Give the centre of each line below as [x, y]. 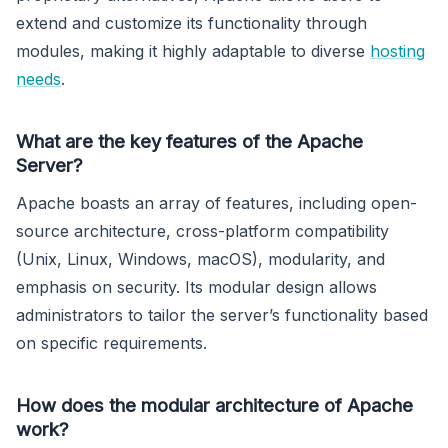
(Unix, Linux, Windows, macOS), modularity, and [200, 259]
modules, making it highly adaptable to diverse [193, 51]
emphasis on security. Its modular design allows [196, 287]
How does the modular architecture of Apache [214, 405]
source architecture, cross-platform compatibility [202, 231]
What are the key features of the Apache [189, 141]
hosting [397, 51]
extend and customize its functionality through [191, 23]
